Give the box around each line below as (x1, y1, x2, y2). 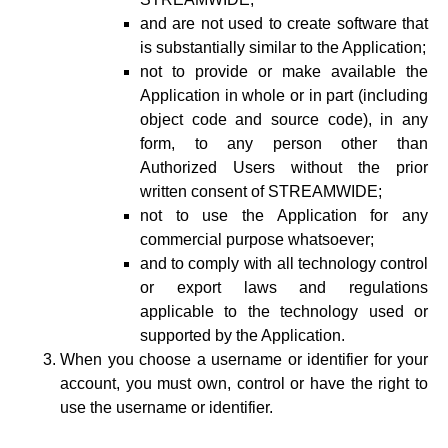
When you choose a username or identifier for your (60, 351, 428, 368)
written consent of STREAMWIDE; (140, 183, 382, 200)
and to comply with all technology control (140, 255, 428, 272)
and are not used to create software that (140, 15, 428, 32)
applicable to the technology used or (140, 303, 428, 320)
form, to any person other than (140, 135, 428, 152)
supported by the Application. (140, 327, 345, 344)
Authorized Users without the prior (140, 159, 428, 176)
